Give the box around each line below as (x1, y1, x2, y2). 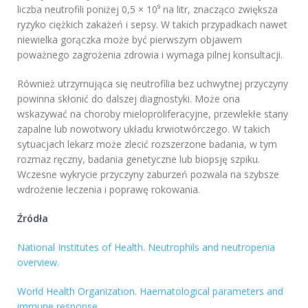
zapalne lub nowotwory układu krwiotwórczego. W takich (17, 122, 270, 136)
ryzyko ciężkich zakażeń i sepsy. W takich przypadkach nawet (17, 18, 287, 32)
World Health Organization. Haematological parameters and (17, 285, 283, 298)
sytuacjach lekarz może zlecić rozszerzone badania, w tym (17, 137, 277, 151)
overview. (17, 256, 62, 269)
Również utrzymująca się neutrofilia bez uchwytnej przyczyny (17, 77, 288, 91)
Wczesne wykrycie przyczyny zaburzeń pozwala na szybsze (17, 168, 279, 181)
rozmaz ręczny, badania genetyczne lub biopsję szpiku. (17, 153, 260, 166)
